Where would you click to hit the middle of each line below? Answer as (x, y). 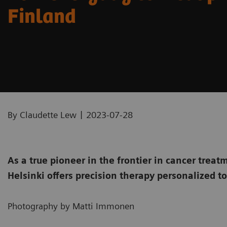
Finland (42, 17)
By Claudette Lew (42, 115)
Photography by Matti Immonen (71, 206)
